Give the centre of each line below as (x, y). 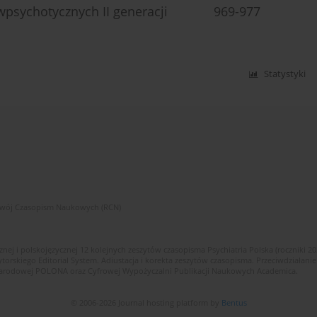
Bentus (234, 303)
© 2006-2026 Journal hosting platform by (146, 303)
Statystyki (285, 74)
